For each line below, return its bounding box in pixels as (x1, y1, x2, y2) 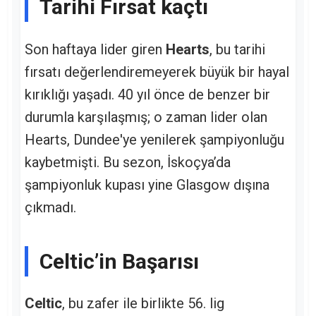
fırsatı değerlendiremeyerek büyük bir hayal (25, 63, 289, 80)
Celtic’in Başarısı (39, 248, 199, 274)
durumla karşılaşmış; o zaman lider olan (25, 108, 267, 126)
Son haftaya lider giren (25, 40, 166, 58)
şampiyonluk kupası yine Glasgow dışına (25, 176, 269, 193)
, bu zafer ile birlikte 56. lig (62, 295, 224, 312)
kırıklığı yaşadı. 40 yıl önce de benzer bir (25, 85, 270, 103)
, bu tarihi (209, 40, 265, 58)
